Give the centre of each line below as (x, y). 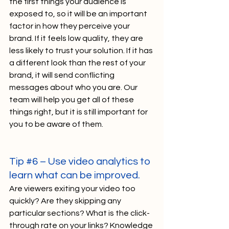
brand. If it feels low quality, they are (77, 38)
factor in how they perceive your (70, 26)
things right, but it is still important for (79, 112)
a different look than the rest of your (78, 63)
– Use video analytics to (95, 161)
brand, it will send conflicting (63, 75)
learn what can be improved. (76, 175)
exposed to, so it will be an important (79, 14)
